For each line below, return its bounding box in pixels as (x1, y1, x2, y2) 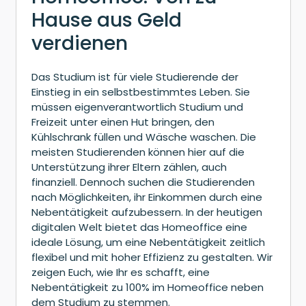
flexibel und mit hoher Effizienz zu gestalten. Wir (31, 250, 273, 265)
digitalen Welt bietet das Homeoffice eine (31, 220, 247, 235)
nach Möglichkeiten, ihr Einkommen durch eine (31, 190, 262, 205)
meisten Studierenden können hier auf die (31, 145, 245, 160)
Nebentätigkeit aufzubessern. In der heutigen (31, 205, 262, 220)
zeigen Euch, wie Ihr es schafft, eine (31, 265, 210, 280)
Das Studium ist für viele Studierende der (31, 70, 238, 85)
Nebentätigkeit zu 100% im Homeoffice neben (31, 280, 264, 295)
